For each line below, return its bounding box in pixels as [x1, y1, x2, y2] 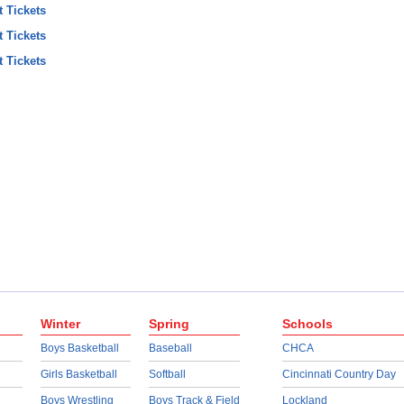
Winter [40, 317, 80, 331]
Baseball [148, 342, 192, 354]
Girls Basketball [40, 368, 117, 381]
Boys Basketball [40, 342, 119, 354]
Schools [281, 317, 333, 331]
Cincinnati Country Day [281, 368, 396, 381]
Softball [148, 368, 186, 381]
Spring [148, 317, 189, 331]
